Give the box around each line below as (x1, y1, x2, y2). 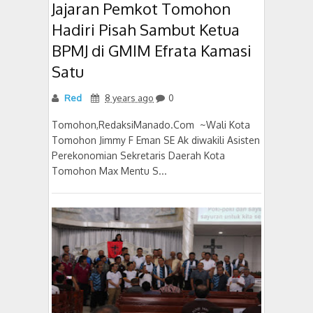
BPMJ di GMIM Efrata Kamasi (52, 40, 252, 60)
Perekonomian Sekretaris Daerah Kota (52, 149, 225, 161)
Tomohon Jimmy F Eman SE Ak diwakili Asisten (52, 133, 260, 146)
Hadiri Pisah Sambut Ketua (52, 19, 240, 39)
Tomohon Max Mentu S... (52, 164, 167, 177)
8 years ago (105, 92, 154, 103)
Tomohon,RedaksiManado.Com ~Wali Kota (52, 118, 250, 131)
